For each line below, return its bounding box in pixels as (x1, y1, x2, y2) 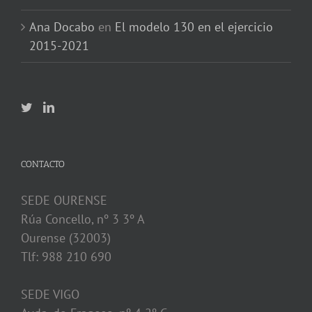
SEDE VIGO (21, 286, 79, 303)
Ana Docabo (29, 19, 95, 36)
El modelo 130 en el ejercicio (115, 19, 273, 36)
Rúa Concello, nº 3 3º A (21, 211, 145, 228)
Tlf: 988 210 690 (21, 249, 111, 265)
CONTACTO (21, 159, 65, 170)
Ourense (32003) (21, 230, 111, 247)
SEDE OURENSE (21, 192, 107, 209)
